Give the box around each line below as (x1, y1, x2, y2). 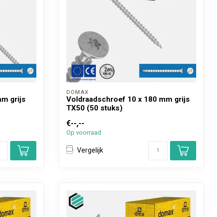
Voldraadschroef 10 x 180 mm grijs (66, 94, 190, 104)
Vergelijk (77, 146, 103, 155)
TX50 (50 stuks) (66, 103, 123, 112)
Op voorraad (66, 128, 101, 136)
